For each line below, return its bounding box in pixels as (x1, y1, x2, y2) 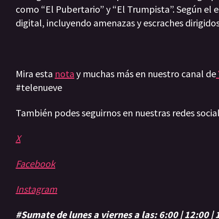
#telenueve (16, 81, 64, 94)
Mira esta (16, 67, 55, 80)
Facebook (16, 157, 55, 170)
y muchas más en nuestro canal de (74, 67, 216, 80)
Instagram (16, 183, 57, 196)
